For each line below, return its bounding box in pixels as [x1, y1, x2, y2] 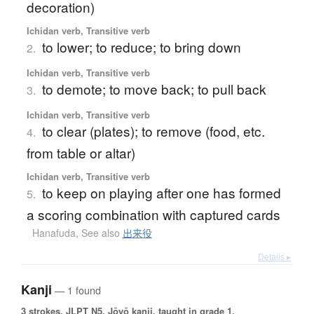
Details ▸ [258, 250, 291, 263]
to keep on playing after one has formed [41, 183, 281, 203]
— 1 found [52, 282, 101, 298]
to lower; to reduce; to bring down [41, 37, 241, 57]
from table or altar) [26, 143, 135, 163]
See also [81, 226, 123, 240]
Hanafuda [32, 226, 76, 240]
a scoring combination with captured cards [26, 205, 280, 224]
